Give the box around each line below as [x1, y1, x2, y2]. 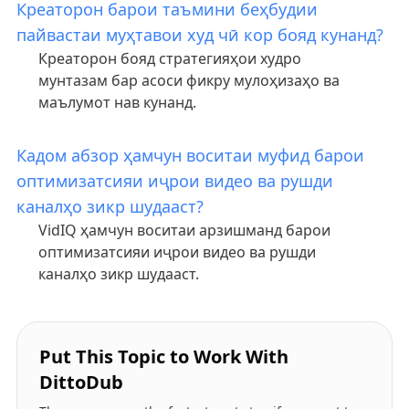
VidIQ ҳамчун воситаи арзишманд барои [37, 220, 330, 240]
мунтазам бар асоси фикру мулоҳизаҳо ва [37, 70, 340, 90]
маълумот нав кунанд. [37, 92, 196, 112]
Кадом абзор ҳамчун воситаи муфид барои [16, 144, 364, 166]
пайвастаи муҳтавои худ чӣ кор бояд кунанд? [16, 24, 383, 46]
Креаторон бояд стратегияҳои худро [37, 48, 301, 68]
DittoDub [38, 370, 123, 394]
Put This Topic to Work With [38, 344, 288, 369]
